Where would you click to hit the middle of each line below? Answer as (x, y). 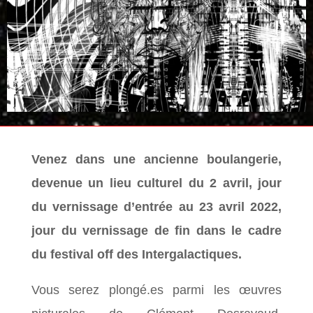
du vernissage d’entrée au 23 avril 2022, (156, 206)
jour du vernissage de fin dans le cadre (156, 230)
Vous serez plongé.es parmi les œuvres (156, 290)
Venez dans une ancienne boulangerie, (156, 159)
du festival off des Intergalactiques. (137, 254)
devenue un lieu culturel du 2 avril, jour (156, 183)
